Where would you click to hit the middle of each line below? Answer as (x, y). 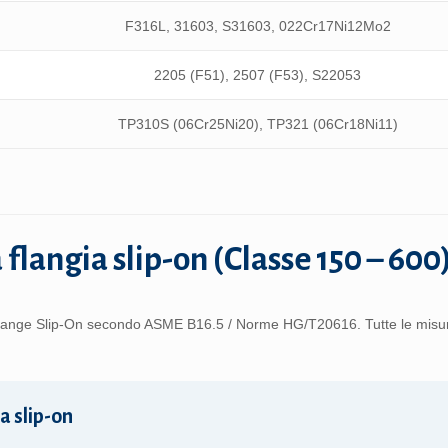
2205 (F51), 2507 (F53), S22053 (258, 75)
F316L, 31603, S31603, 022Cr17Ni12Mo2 (257, 26)
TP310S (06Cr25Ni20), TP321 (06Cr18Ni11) (257, 124)
